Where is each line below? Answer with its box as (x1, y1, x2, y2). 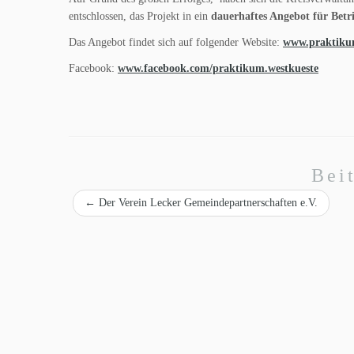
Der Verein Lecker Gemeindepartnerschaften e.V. (96, 197, 318, 209)
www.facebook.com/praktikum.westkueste (118, 62, 318, 74)
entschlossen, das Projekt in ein (69, 10, 211, 22)
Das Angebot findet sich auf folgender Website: (69, 36, 283, 48)
